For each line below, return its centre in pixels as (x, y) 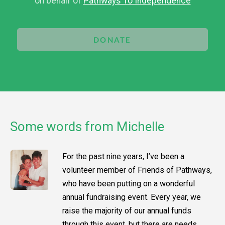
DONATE (113, 39)
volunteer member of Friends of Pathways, (137, 170)
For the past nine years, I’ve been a (123, 157)
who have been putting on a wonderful (129, 184)
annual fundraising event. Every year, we (132, 197)
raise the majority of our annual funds (127, 211)
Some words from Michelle (87, 127)
